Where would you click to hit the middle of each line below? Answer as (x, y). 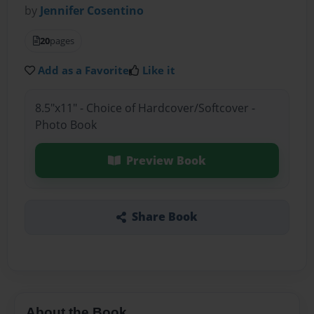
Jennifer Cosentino (92, 11)
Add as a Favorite (84, 70)
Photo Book (66, 124)
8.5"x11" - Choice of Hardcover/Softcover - (145, 108)
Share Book (164, 217)
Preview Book (166, 160)
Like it (159, 70)
